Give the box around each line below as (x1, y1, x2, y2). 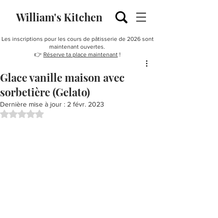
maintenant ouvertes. (49, 43, 107, 50)
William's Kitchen (16, 10, 103, 24)
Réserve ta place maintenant (43, 51, 118, 58)
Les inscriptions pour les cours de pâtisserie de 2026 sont (1, 36, 154, 42)
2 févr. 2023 (67, 100, 104, 108)
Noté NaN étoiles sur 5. (21, 109, 92, 117)
